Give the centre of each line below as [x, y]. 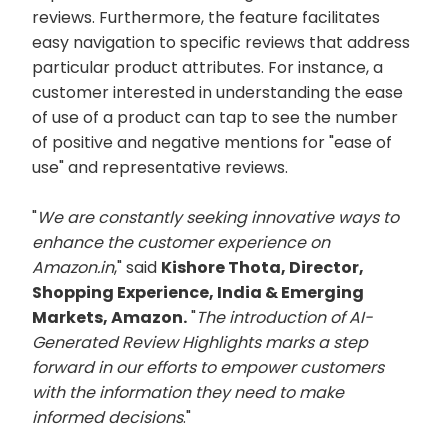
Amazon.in [73, 267]
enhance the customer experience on [181, 242]
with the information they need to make [188, 392]
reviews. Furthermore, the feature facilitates [206, 17]
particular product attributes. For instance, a [207, 67]
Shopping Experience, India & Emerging [198, 292]
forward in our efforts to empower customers [208, 367]
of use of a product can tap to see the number [215, 117]
